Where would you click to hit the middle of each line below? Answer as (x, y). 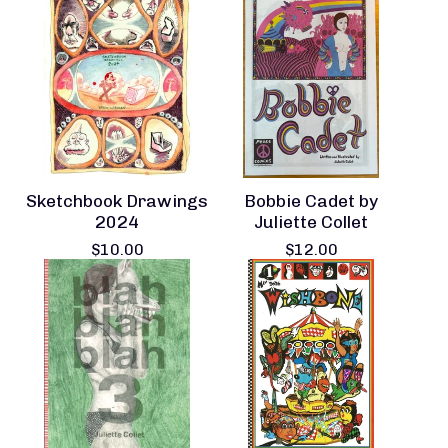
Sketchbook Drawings (117, 200)
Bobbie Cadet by (311, 200)
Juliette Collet (311, 221)
